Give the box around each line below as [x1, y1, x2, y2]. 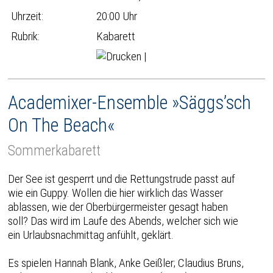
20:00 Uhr [96, 9, 138, 23]
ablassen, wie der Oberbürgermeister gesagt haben [8, 199, 229, 214]
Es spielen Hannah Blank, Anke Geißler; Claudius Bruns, [8, 255, 244, 270]
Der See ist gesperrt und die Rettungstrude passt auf [8, 171, 236, 186]
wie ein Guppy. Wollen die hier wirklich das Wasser [8, 185, 224, 200]
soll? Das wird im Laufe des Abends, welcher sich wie [8, 213, 239, 228]
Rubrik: [11, 29, 40, 43]
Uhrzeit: [11, 9, 44, 23]
